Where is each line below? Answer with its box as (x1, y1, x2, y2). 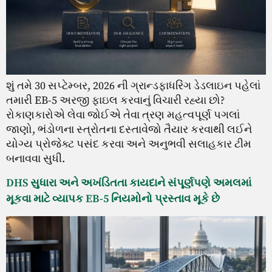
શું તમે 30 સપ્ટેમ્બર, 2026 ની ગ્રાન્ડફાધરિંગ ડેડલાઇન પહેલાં (6, 78, 260, 93)
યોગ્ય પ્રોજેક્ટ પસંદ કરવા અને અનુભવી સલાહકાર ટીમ (6, 137, 251, 151)
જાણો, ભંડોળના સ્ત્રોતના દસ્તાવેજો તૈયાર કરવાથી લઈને (6, 122, 252, 137)
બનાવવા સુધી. (6, 151, 65, 166)
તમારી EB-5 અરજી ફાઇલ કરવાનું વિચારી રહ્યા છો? (6, 93, 225, 107)
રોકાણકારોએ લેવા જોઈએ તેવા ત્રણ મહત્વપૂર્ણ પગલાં (6, 107, 240, 122)
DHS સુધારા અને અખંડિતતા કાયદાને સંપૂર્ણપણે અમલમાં (6, 176, 251, 191)
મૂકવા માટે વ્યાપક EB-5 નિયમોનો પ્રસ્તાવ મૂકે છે (6, 192, 220, 206)
